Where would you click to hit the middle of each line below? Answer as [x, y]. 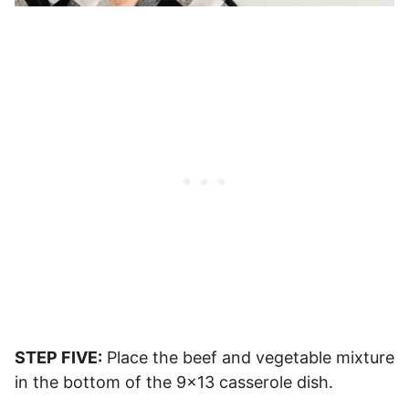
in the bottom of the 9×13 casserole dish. [174, 383]
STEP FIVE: [58, 358]
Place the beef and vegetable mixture [248, 358]
